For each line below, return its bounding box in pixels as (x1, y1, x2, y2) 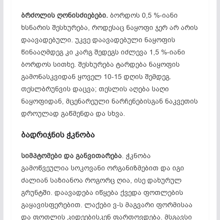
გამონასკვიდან (21, 72, 76, 82)
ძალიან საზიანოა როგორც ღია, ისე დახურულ (21, 175, 182, 185)
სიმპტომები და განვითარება (21, 151, 122, 161)
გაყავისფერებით (21, 200, 81, 210)
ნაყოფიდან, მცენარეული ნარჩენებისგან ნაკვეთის (21, 96, 198, 106)
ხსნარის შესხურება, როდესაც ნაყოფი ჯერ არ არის (21, 23, 198, 32)
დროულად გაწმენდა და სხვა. (21, 109, 125, 118)
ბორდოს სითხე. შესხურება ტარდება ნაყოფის (21, 59, 180, 69)
